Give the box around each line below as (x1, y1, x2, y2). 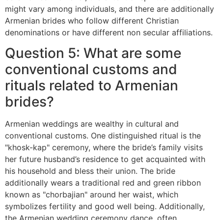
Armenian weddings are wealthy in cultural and (5, 119, 179, 129)
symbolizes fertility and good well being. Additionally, (5, 201, 205, 212)
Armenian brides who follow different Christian (5, 15, 179, 26)
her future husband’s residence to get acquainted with (5, 154, 205, 165)
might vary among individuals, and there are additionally (5, 3, 214, 14)
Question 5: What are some (5, 45, 181, 62)
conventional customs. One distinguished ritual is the (5, 131, 201, 141)
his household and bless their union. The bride (5, 166, 175, 176)
